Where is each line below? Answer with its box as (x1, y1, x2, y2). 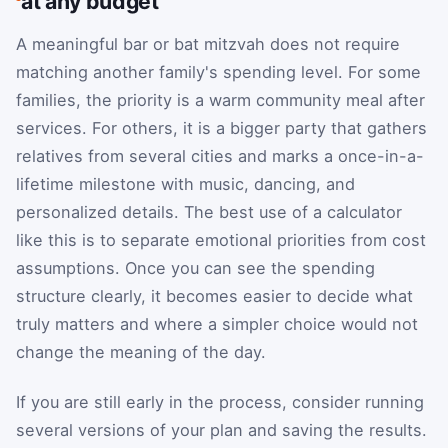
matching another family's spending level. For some (16, 61, 421, 82)
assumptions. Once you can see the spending (16, 257, 375, 278)
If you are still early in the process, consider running (16, 391, 424, 412)
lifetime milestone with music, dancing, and (16, 173, 355, 194)
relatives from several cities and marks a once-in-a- (16, 145, 424, 166)
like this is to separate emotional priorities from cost (16, 229, 426, 250)
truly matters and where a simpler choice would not (16, 313, 418, 334)
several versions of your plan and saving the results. (16, 419, 427, 440)
